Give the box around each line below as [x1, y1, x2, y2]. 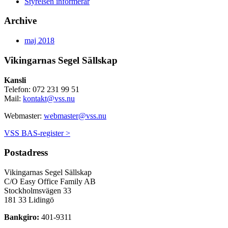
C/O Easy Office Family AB [4, 177, 96, 186]
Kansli [4, 75, 26, 84]
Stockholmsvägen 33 [4, 186, 71, 195]
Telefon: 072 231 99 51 [4, 84, 79, 94]
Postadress [4, 147, 48, 158]
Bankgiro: [4, 213, 41, 221]
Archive [4, 15, 37, 26]
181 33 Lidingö [4, 195, 54, 204]
